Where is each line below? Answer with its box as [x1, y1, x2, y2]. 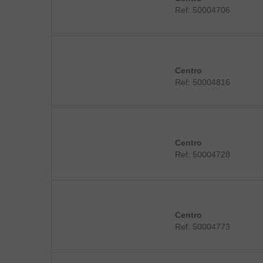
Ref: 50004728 [174, 150, 230, 159]
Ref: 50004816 [174, 77, 230, 87]
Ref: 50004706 [174, 5, 230, 15]
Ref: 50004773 [174, 222, 230, 231]
